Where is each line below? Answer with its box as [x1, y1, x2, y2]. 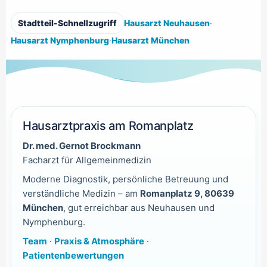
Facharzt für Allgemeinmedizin [22, 154, 151, 166]
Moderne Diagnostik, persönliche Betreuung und [22, 173, 228, 185]
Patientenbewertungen [22, 249, 124, 261]
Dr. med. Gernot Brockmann [22, 139, 141, 151]
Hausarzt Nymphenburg [10, 35, 109, 45]
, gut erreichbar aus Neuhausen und [63, 201, 215, 213]
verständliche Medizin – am [22, 187, 140, 199]
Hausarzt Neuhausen [123, 17, 210, 28]
